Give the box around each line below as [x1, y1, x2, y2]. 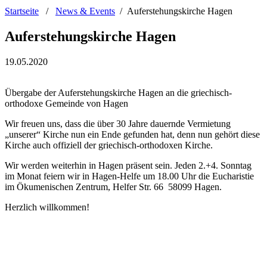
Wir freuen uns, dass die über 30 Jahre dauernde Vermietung [5, 118, 231, 129]
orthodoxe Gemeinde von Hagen [5, 98, 128, 108]
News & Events [55, 5, 115, 16]
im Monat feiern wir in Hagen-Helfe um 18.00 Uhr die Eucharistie [5, 170, 254, 181]
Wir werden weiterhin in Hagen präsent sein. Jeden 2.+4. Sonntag [5, 160, 252, 170]
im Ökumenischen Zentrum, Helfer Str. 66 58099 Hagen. [5, 181, 222, 192]
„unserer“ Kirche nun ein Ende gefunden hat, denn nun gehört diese [5, 129, 260, 139]
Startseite [5, 5, 39, 16]
